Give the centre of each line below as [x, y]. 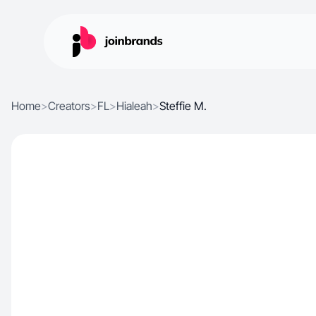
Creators [69, 106]
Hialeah [134, 106]
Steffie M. [183, 106]
